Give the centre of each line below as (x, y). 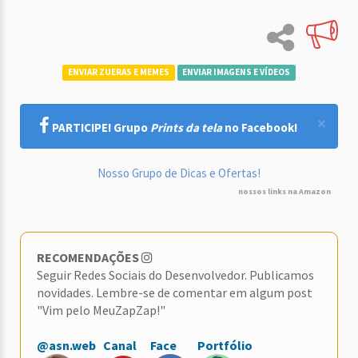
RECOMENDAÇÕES (88, 258)
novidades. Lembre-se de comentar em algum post (175, 293)
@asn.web (66, 346)
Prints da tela (186, 128)
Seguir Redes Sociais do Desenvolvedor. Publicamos (175, 275)
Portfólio (225, 346)
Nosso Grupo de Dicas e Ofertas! (179, 173)
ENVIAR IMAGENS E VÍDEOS (237, 72)
